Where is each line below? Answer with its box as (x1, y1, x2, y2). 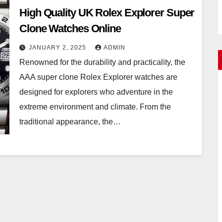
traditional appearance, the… (19, 117, 121, 126)
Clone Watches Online (19, 22, 121, 35)
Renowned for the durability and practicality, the (19, 58, 185, 66)
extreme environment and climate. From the (19, 103, 171, 111)
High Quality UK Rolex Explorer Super (19, 6, 195, 19)
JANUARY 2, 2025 (29, 44, 88, 51)
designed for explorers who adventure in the (19, 88, 173, 96)
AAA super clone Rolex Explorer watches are (19, 73, 177, 81)
